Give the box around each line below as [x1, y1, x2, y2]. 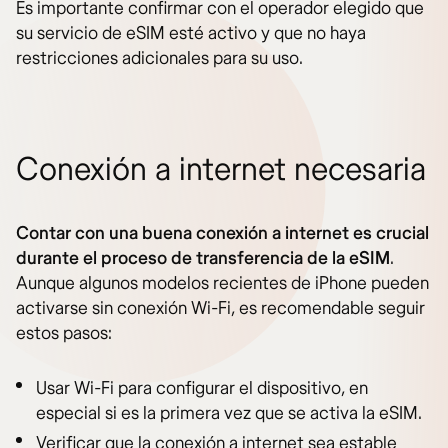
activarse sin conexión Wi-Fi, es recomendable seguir [16, 297, 425, 321]
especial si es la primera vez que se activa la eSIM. [36, 402, 422, 426]
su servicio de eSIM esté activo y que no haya [16, 22, 366, 46]
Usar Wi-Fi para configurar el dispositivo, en [36, 377, 368, 401]
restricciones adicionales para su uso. [16, 47, 303, 71]
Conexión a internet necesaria [16, 150, 426, 191]
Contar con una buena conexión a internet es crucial [16, 222, 429, 246]
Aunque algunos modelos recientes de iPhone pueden [16, 272, 429, 296]
